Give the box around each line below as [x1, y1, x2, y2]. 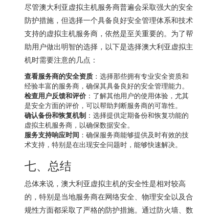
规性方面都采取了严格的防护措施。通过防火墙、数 [24, 204, 193, 215]
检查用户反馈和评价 [24, 90, 86, 100]
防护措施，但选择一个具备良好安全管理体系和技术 [24, 14, 193, 25]
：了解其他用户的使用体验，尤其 [86, 90, 189, 100]
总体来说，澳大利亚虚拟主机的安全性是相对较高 [24, 177, 186, 188]
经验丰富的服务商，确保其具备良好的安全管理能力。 [24, 80, 189, 90]
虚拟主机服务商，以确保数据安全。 [24, 119, 134, 130]
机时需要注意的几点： [24, 54, 98, 65]
